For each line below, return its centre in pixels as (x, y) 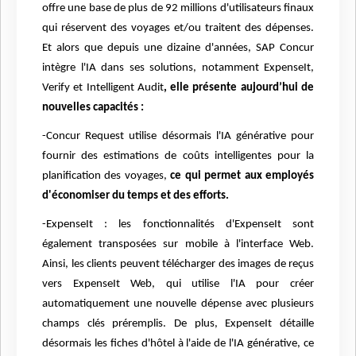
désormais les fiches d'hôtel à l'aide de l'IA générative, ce (178, 344)
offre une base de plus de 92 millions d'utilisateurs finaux (178, 9)
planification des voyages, (104, 176)
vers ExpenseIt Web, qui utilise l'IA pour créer (178, 284)
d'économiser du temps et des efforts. (135, 196)
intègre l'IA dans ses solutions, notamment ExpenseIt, (178, 68)
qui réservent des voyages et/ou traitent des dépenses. (178, 29)
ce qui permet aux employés (240, 176)
